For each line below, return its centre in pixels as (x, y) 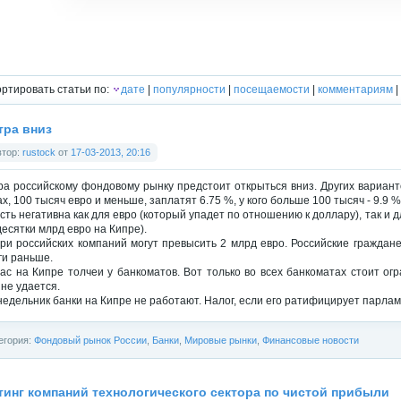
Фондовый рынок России (90, 341)
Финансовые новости (311, 341)
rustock (39, 153)
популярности (189, 90)
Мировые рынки (221, 341)
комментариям (355, 90)
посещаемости (272, 90)
